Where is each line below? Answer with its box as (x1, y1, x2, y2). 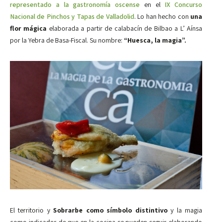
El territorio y (10, 205, 54, 215)
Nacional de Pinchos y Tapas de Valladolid (10, 12, 134, 21)
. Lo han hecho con (134, 12, 191, 21)
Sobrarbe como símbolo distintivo (53, 205, 167, 215)
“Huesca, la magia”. (124, 36, 186, 45)
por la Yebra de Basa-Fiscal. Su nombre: (10, 36, 124, 45)
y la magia (167, 205, 203, 215)
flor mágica (10, 24, 47, 33)
